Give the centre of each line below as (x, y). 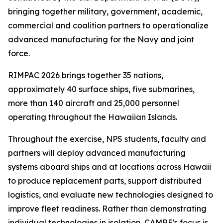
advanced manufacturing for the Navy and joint (101, 40)
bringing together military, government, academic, (105, 12)
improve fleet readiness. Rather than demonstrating (107, 209)
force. (19, 54)
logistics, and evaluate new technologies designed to (111, 195)
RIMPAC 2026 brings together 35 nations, (86, 75)
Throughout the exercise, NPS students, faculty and (107, 139)
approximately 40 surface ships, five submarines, (101, 89)
